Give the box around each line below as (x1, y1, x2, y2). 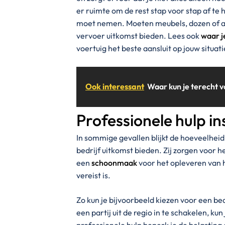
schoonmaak (91, 158, 137, 168)
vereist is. (76, 170, 110, 181)
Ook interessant (85, 81, 144, 91)
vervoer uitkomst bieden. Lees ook (76, 30, 201, 41)
